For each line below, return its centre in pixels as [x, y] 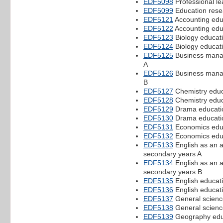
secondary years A [172, 154]
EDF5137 [158, 198]
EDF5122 [158, 28]
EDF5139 [158, 216]
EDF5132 [158, 136]
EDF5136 [158, 189]
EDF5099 [158, 10]
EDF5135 [158, 180]
